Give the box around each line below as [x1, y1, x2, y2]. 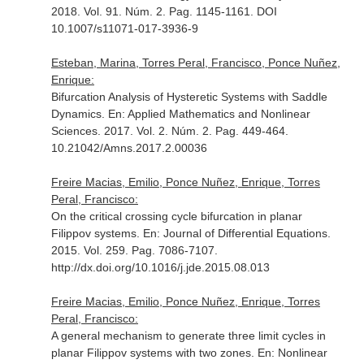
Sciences [50, 124, 97, 137]
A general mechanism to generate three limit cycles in [50, 329, 326, 342]
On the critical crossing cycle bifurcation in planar [50, 210, 302, 223]
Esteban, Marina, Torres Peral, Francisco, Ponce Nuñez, [50, 56, 340, 69]
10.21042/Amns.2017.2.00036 [50, 141, 207, 154]
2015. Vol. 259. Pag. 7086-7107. [50, 244, 218, 257]
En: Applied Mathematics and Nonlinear [107, 107, 310, 120]
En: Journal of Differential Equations [142, 227, 327, 240]
